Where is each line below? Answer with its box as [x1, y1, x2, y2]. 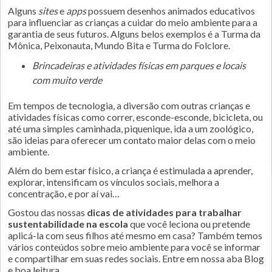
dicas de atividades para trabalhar [87, 206, 242, 218]
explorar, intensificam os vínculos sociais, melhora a [8, 176, 219, 188]
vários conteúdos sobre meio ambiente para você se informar [8, 241, 260, 253]
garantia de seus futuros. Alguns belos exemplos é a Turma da [8, 28, 260, 39]
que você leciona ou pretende [128, 218, 250, 229]
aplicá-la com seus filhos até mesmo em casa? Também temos [8, 229, 262, 241]
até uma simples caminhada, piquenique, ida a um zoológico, [8, 123, 253, 134]
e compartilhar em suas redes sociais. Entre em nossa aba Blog [8, 253, 264, 264]
